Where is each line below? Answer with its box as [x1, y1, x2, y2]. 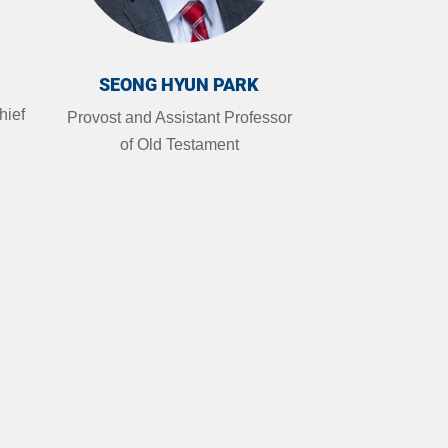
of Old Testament [119, 135, 239, 153]
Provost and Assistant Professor [66, 108, 292, 126]
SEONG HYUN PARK [99, 73, 260, 95]
